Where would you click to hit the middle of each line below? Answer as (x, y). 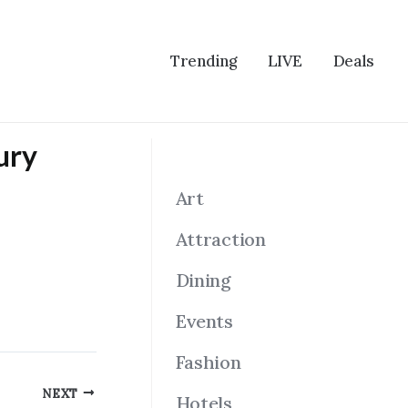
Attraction (220, 239)
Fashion (208, 362)
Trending (204, 61)
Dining (203, 280)
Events (204, 321)
